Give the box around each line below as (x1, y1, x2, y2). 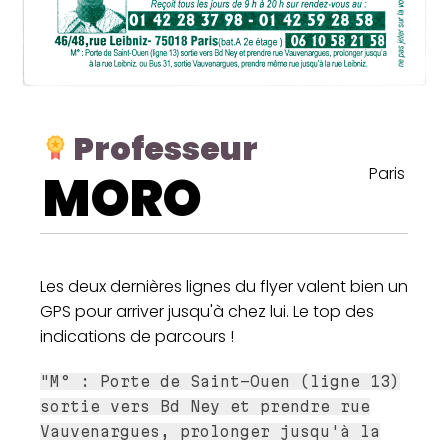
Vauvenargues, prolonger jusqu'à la (40, 423, 380, 441)
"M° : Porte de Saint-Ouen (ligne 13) (40, 373, 400, 391)
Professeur (73, 126, 258, 172)
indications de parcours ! (40, 325, 234, 349)
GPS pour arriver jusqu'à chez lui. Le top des (40, 300, 374, 324)
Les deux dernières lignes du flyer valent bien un (40, 275, 408, 299)
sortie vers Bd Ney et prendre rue (40, 398, 370, 416)
